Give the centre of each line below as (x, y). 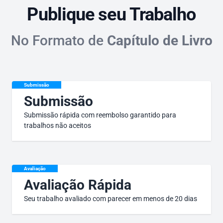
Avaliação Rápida (78, 185)
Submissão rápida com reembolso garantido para (100, 115)
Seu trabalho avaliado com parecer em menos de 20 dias (111, 199)
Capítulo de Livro (160, 41)
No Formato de (59, 41)
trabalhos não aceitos (57, 125)
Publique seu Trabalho (111, 14)
